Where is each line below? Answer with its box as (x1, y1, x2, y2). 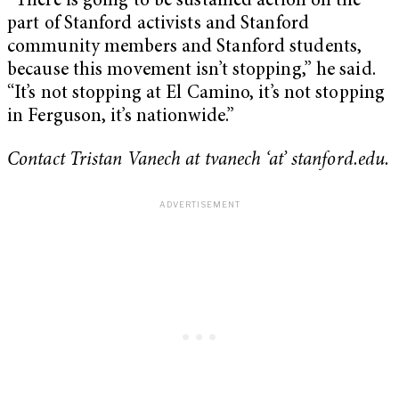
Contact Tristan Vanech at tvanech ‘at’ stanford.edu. (7, 151, 390, 171)
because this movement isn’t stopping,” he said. (7, 61, 376, 80)
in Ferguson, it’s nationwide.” (7, 107, 235, 126)
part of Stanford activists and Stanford (7, 14, 309, 34)
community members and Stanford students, (7, 37, 362, 57)
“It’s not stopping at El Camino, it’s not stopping (7, 84, 386, 103)
